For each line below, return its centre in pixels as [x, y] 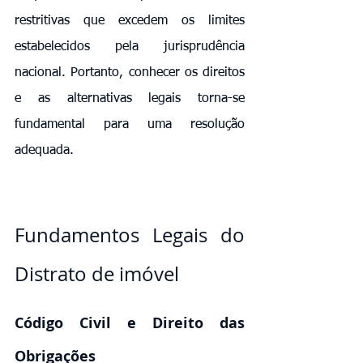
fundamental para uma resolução [130, 124]
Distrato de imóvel [97, 273]
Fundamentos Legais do [130, 235]
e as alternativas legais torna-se [130, 98]
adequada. [44, 150]
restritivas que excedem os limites [130, 21]
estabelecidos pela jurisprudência [130, 47]
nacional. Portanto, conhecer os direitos [130, 73]
